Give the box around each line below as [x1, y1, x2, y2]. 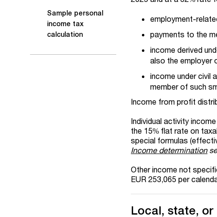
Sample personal [47, 9, 103, 17]
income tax [47, 20, 84, 28]
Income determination [131, 145, 208, 155]
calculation [47, 31, 83, 38]
